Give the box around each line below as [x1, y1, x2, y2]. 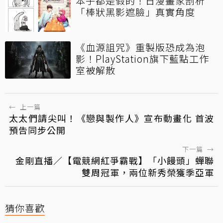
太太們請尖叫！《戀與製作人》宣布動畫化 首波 [9, 111, 214, 125]
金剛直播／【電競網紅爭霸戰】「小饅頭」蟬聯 [15, 154, 214, 167]
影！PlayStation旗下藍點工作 [76, 52, 209, 66]
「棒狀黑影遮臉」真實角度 [76, 5, 195, 19]
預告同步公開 [9, 123, 66, 137]
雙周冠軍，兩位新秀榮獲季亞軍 [82, 166, 214, 179]
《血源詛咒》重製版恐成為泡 [76, 40, 205, 54]
